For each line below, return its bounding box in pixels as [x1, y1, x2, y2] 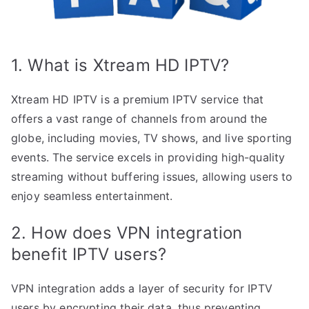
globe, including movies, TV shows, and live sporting [11, 130, 292, 145]
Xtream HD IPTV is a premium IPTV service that [11, 92, 264, 106]
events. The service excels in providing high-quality [11, 150, 286, 164]
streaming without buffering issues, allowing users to [11, 169, 293, 183]
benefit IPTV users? [11, 243, 167, 264]
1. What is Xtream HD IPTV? [11, 54, 230, 75]
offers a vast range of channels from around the [11, 111, 268, 126]
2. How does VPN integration [11, 222, 243, 243]
